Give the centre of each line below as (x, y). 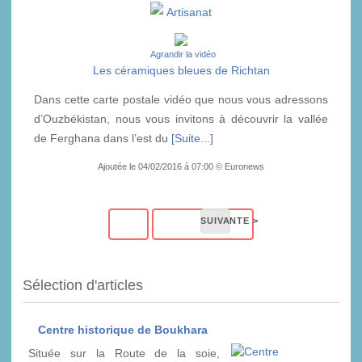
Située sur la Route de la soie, (124, 353)
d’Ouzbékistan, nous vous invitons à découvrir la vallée (181, 118)
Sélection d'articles (83, 285)
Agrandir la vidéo (183, 54)
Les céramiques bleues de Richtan (181, 70)
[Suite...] (192, 138)
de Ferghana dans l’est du (103, 138)
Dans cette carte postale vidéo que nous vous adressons (181, 99)
